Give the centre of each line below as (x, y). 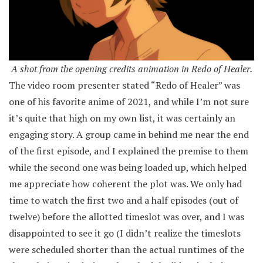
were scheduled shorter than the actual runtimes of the (127, 249)
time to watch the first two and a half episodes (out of (124, 200)
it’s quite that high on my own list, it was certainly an (122, 118)
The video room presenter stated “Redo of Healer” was (124, 85)
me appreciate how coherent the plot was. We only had (125, 184)
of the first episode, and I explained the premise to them (129, 151)
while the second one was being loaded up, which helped (128, 167)
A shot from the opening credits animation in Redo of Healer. (131, 69)
